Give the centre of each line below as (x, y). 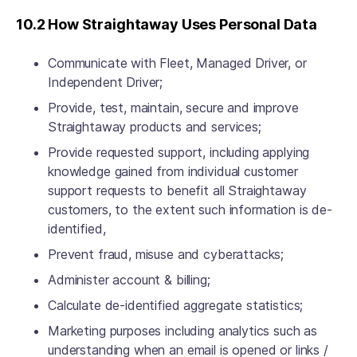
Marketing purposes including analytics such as (183, 331)
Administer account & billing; (131, 280)
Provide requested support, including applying (179, 152)
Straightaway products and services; (157, 127)
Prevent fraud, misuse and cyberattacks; (168, 254)
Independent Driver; (107, 82)
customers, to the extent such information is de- (190, 210)
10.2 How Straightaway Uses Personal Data (168, 24)
